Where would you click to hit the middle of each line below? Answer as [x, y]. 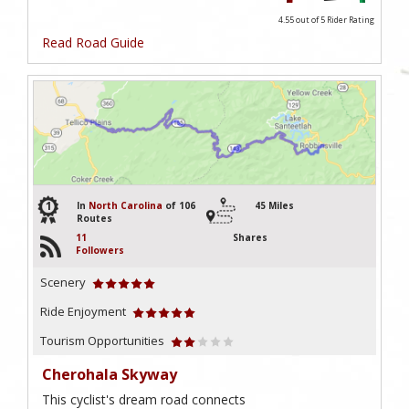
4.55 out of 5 [302, 19]
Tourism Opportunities [102, 341]
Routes [94, 219]
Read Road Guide [93, 42]
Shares [250, 238]
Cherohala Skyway [110, 375]
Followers [100, 251]
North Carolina [126, 206]
